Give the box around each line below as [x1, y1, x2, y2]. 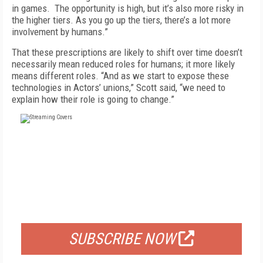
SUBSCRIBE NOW [69, 230, 176, 248]
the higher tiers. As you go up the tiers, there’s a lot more [12, 14, 231, 26]
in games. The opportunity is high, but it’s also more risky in [12, 2, 244, 14]
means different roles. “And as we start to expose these [12, 70, 229, 82]
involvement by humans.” [12, 26, 108, 38]
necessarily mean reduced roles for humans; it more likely [12, 58, 235, 70]
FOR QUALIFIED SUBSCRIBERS [72, 203, 191, 214]
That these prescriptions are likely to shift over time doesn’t [12, 46, 242, 58]
